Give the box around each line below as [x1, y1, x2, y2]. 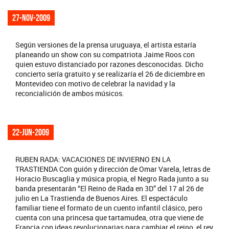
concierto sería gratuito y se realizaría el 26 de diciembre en [15, 69, 205, 79]
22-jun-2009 [12, 127, 49, 138]
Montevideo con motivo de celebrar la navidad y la [15, 79, 175, 89]
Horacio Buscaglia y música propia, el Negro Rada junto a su [15, 174, 209, 184]
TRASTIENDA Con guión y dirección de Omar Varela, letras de [15, 164, 210, 174]
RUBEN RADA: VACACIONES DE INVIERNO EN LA [15, 154, 171, 165]
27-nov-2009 [12, 13, 50, 24]
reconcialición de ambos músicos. [15, 88, 124, 99]
